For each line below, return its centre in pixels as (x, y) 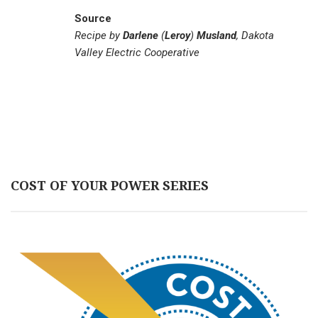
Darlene (141, 35)
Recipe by (99, 35)
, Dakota (255, 35)
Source (93, 18)
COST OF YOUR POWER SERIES (110, 186)
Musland (216, 35)
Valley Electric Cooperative (137, 52)
